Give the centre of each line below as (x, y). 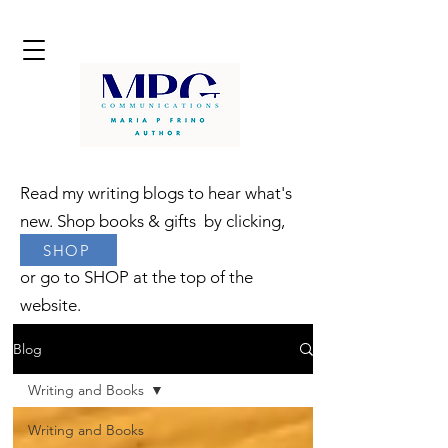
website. (50, 305)
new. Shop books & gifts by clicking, (158, 221)
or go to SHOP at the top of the (136, 277)
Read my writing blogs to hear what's (156, 193)
